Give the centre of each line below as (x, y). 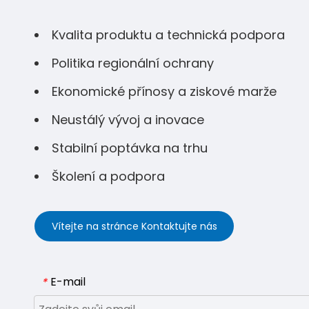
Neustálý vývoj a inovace (128, 120)
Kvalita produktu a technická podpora (168, 35)
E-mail (68, 282)
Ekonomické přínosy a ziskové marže (164, 91)
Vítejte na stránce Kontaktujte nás (134, 226)
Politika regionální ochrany (133, 63)
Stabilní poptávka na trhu (130, 148)
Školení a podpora (108, 176)
